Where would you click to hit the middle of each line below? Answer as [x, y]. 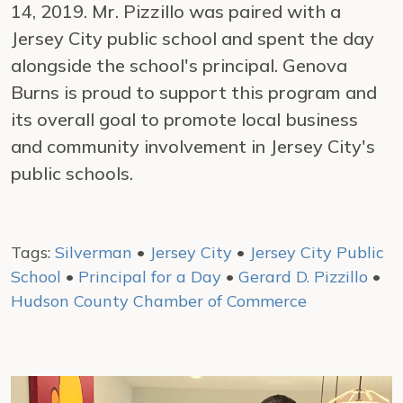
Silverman [94, 252]
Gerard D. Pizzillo [303, 277]
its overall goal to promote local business [184, 119]
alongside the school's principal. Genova [179, 65]
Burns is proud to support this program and [194, 92]
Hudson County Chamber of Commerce [159, 301]
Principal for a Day [150, 277]
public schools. [72, 173]
